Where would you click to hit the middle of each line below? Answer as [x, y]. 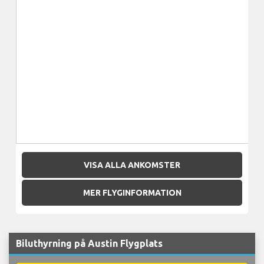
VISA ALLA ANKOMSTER [132, 165]
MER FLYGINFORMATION [132, 193]
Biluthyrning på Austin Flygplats [89, 243]
